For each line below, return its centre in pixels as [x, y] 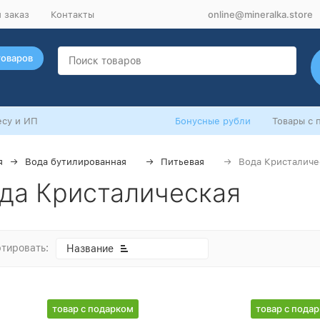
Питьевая [182, 162]
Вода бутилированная [76, 162]
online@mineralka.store [260, 14]
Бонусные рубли [213, 121]
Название [90, 249]
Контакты [72, 14]
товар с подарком [93, 309]
